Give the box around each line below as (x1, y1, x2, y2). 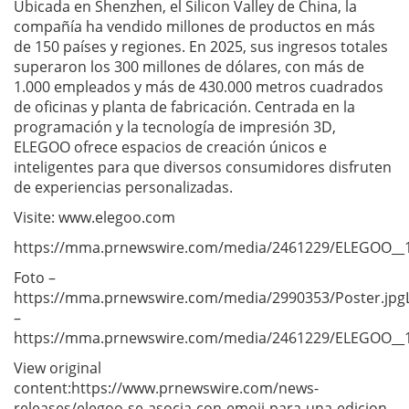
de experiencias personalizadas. (14, 176, 233, 197)
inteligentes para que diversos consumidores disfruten (14, 156, 392, 177)
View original (14, 357, 101, 378)
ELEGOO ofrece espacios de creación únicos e (14, 136, 327, 157)
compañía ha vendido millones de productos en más (14, 16, 375, 37)
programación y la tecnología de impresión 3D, (14, 116, 336, 137)
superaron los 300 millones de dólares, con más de (14, 56, 364, 77)
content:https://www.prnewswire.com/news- (14, 377, 319, 398)
